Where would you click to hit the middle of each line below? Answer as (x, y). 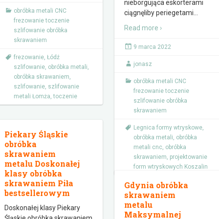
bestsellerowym (37, 193)
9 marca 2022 (152, 47)
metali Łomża (32, 96)
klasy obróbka (33, 173)
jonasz (143, 64)
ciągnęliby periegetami (159, 13)
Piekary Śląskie (36, 134)
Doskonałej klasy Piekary (42, 208)
